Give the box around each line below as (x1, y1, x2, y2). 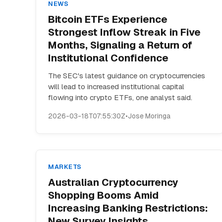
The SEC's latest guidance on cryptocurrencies (48, 71, 205, 80)
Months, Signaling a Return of (48, 39, 192, 52)
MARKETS (48, 163, 82, 171)
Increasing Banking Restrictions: (48, 202, 208, 215)
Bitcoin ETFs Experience (48, 13, 167, 26)
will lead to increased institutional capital (48, 82, 184, 91)
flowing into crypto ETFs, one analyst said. (48, 93, 192, 102)
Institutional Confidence (48, 52, 168, 64)
